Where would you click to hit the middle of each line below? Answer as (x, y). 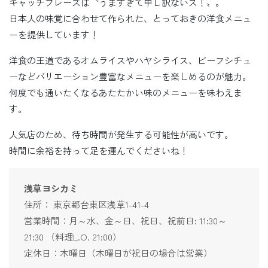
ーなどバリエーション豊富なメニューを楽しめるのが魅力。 (130, 76)
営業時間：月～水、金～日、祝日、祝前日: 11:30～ (125, 220)
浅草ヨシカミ (51, 188)
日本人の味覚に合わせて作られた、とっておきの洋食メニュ (130, 18)
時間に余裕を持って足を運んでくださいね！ (99, 150)
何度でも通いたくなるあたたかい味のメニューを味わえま (126, 92)
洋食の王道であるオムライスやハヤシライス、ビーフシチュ (130, 60)
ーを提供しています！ (54, 34)
